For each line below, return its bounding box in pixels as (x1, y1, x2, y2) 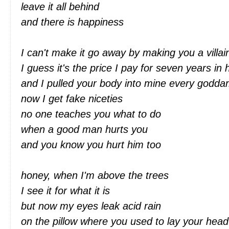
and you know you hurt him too (21, 139, 164, 150)
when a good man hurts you (21, 124, 151, 135)
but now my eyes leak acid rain (21, 200, 164, 212)
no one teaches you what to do (21, 108, 164, 120)
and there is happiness (21, 16, 127, 28)
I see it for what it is (21, 185, 113, 196)
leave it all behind (21, 1, 102, 12)
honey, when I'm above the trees (21, 170, 172, 181)
